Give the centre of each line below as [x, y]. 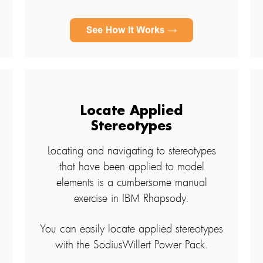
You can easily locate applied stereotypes [131, 229]
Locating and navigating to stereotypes [131, 151]
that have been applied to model [131, 166]
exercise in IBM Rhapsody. [131, 198]
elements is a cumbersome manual [131, 182]
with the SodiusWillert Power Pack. [131, 245]
